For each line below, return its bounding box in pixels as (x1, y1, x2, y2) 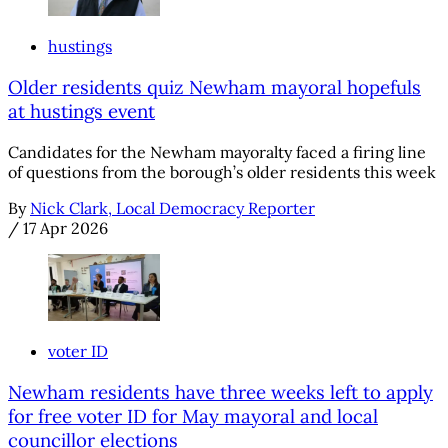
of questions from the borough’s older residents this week (8, 161, 436, 182)
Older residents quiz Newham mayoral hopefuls (8, 75, 421, 100)
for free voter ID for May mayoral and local (8, 403, 378, 428)
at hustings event (8, 99, 155, 124)
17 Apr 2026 (23, 217, 108, 238)
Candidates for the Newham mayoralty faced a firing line (8, 141, 426, 162)
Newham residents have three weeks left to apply (8, 379, 433, 404)
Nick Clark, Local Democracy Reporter (30, 197, 315, 218)
